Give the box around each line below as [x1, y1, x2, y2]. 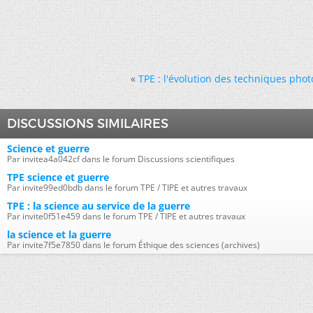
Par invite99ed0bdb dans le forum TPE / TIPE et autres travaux [7, 182, 247, 194]
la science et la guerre [7, 228, 111, 241]
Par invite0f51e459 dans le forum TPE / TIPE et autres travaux [7, 210, 245, 222]
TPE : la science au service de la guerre [7, 199, 190, 212]
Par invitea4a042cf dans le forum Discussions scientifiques [7, 153, 235, 165]
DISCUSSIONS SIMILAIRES [7, 116, 168, 131]
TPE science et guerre [7, 170, 109, 184]
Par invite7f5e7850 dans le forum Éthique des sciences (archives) [7, 239, 260, 251]
